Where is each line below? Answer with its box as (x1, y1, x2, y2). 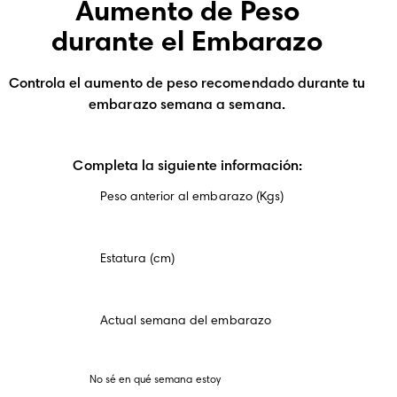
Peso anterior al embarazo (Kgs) (99, 191, 284, 204)
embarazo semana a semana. (89, 97, 285, 113)
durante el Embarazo (51, 29, 323, 58)
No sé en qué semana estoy (89, 374, 223, 385)
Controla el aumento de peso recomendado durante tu (8, 76, 366, 91)
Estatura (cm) (99, 253, 175, 266)
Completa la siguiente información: (73, 159, 303, 174)
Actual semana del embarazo (99, 315, 271, 328)
